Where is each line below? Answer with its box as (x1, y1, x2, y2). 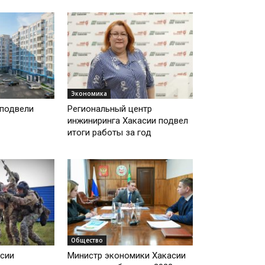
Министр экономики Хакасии (67, 250, 186, 261)
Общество (71, 235, 104, 244)
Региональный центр (67, 104, 153, 115)
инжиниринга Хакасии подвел (67, 115, 189, 127)
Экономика (71, 89, 108, 98)
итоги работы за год (67, 127, 152, 138)
